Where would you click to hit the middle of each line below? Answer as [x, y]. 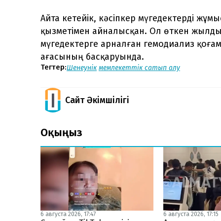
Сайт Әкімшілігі [97, 100]
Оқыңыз [61, 132]
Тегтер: [54, 67]
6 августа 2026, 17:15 [191, 214]
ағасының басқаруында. [92, 56]
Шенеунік [82, 68]
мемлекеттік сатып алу [139, 68]
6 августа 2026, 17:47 [68, 214]
